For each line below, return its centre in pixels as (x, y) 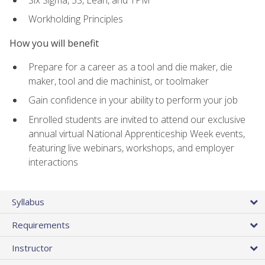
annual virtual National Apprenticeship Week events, (137, 134)
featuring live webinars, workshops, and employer (131, 148)
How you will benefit (54, 43)
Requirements (41, 225)
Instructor (32, 248)
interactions (53, 162)
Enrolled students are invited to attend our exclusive (137, 120)
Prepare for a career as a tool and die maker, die (130, 67)
